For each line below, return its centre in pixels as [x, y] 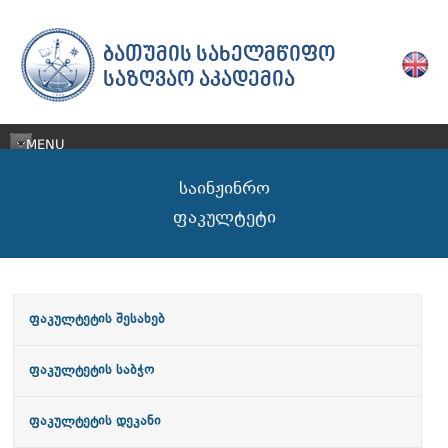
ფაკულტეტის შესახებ [97, 319]
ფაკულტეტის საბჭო [91, 370]
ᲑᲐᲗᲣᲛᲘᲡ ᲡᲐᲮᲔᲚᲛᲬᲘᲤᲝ [219, 55]
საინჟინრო [224, 189]
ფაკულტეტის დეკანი [95, 421]
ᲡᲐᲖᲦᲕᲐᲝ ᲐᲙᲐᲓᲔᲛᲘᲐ [199, 80]
